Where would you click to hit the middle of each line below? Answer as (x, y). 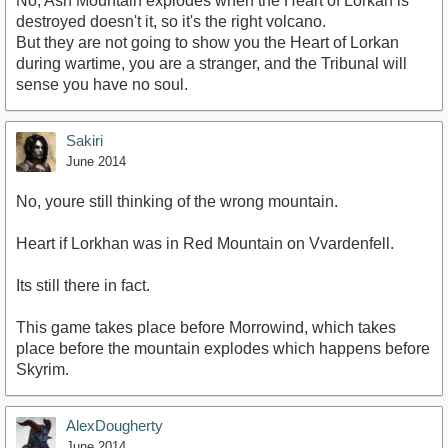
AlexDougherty (114, 426)
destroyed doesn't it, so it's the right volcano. (171, 22)
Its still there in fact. (83, 286)
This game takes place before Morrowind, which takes (206, 328)
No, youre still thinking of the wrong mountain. (177, 202)
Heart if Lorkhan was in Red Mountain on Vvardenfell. (205, 244)
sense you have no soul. (102, 85)
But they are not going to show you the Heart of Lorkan (207, 43)
